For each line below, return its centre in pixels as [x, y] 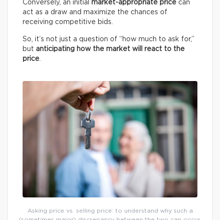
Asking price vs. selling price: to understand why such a [110, 211]
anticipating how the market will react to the [110, 49]
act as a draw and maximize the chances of [95, 12]
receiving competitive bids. [68, 22]
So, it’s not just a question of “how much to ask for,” [109, 39]
